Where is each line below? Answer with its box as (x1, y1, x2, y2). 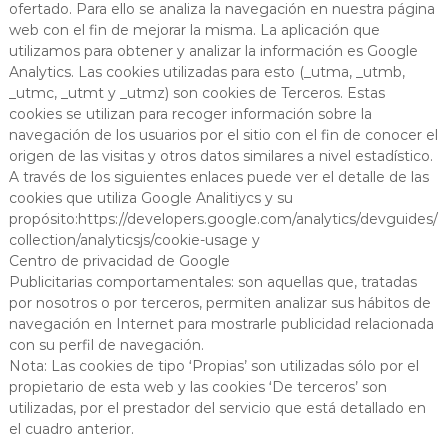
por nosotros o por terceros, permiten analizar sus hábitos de (8, 293, 431, 312)
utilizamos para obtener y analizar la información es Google (8, 41, 418, 60)
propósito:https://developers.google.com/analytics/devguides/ (8, 209, 438, 228)
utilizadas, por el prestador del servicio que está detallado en (8, 398, 426, 417)
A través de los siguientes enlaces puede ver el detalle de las (8, 167, 429, 186)
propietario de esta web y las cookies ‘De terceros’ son (8, 377, 387, 396)
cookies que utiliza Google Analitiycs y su (8, 188, 293, 207)
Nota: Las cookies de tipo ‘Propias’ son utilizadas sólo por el (8, 356, 419, 375)
